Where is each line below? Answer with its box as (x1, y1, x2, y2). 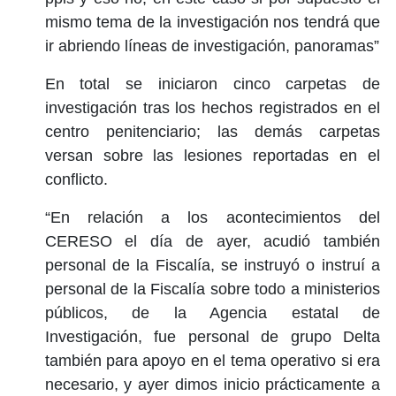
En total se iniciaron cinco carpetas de (44, 74, 380, 93)
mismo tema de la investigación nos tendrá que (44, 12, 380, 31)
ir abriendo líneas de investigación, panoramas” (44, 36, 379, 55)
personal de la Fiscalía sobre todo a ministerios (44, 279, 380, 298)
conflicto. (44, 170, 112, 188)
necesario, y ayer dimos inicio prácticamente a (44, 375, 380, 393)
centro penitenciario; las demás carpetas (44, 122, 380, 141)
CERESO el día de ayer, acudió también (44, 232, 380, 250)
